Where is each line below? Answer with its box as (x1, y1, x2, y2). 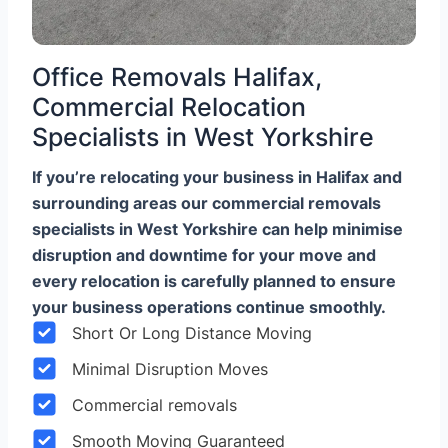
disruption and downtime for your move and (32, 244, 376, 265)
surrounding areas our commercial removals (32, 192, 381, 213)
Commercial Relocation (32, 91, 306, 122)
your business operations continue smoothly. (32, 296, 386, 317)
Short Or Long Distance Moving (72, 322, 312, 343)
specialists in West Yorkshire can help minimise (32, 218, 403, 239)
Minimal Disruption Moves (72, 358, 268, 379)
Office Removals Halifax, (32, 61, 322, 92)
